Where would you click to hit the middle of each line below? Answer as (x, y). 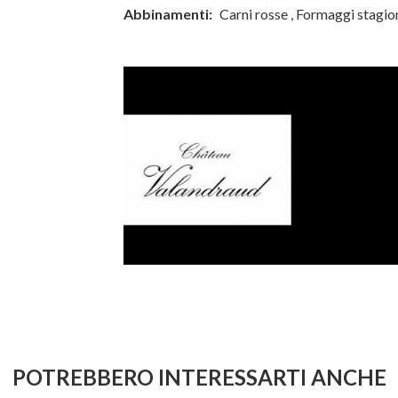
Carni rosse (254, 14)
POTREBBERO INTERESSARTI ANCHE (199, 378)
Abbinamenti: (168, 14)
